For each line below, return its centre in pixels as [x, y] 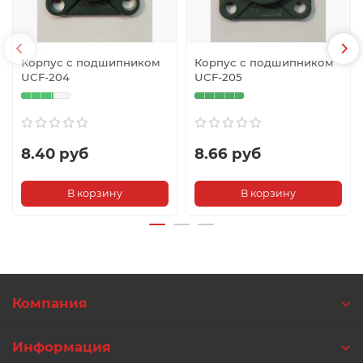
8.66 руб [228, 153]
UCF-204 [45, 77]
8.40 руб [55, 153]
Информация [62, 347]
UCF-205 [218, 77]
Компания [50, 303]
